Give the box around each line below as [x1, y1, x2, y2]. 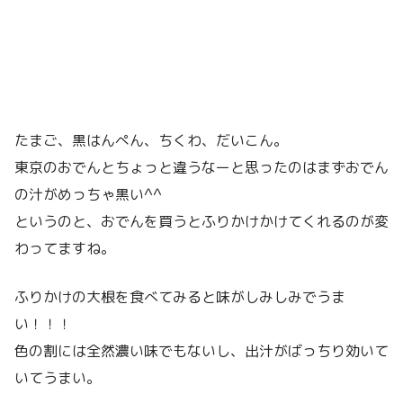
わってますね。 [14, 238, 115, 259]
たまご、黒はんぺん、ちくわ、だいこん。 [14, 130, 288, 151]
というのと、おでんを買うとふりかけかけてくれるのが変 [14, 211, 389, 232]
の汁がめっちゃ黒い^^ [14, 184, 162, 205]
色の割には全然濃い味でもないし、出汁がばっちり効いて [14, 341, 389, 362]
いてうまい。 [14, 368, 101, 389]
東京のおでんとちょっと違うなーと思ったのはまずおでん [14, 157, 389, 178]
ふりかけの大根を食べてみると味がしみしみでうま [14, 287, 345, 308]
